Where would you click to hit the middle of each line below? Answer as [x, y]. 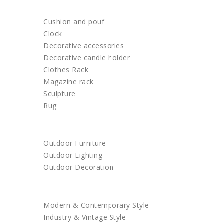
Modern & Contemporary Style [96, 205]
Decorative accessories [84, 46]
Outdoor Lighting [73, 155]
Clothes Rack [66, 69]
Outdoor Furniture [75, 143]
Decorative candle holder [87, 57]
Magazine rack [68, 81]
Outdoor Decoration [78, 167]
